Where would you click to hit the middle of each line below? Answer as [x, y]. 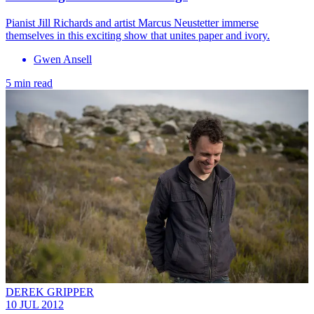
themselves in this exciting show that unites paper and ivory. [138, 35]
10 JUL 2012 [35, 305]
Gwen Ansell [63, 59]
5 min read [29, 83]
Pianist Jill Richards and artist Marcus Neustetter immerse [132, 22]
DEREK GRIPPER [50, 292]
